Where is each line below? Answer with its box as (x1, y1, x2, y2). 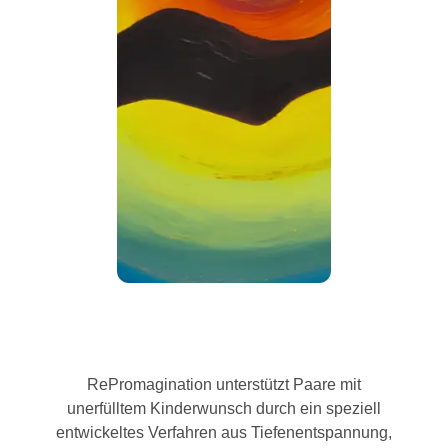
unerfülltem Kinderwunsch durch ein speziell (66, 400, 381, 417)
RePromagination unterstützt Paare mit (86, 376, 361, 393)
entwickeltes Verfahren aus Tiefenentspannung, (55, 424, 392, 441)
